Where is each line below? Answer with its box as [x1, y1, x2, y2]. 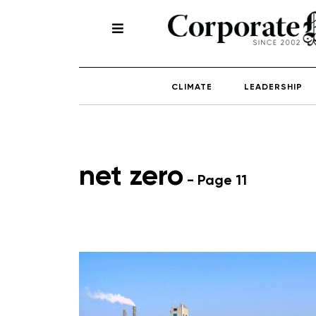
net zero [79, 162, 183, 191]
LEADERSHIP [244, 83, 303, 92]
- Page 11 [183, 174, 247, 188]
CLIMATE [171, 83, 212, 92]
